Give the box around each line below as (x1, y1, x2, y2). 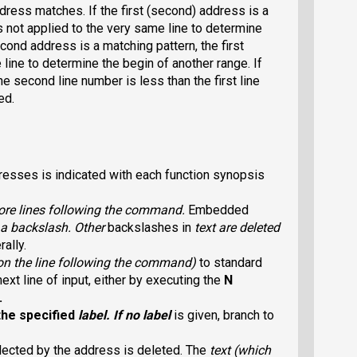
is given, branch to (174, 308, 274, 324)
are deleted (215, 220, 280, 236)
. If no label (106, 308, 174, 324)
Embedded (188, 202, 249, 218)
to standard (199, 255, 262, 271)
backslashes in (108, 220, 194, 236)
